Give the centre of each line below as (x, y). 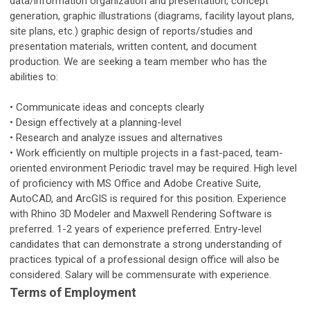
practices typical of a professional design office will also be (145, 260)
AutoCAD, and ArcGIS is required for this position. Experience (148, 199)
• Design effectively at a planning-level (95, 123)
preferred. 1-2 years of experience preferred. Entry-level (136, 229)
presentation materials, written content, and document (133, 47)
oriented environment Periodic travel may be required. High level (153, 168)
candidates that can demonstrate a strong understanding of (146, 245)
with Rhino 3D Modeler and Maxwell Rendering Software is (141, 214)
